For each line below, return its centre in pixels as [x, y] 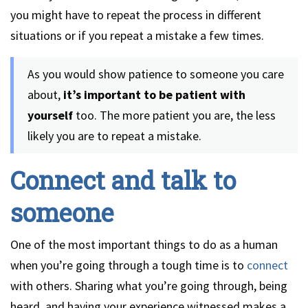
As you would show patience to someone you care [156, 74]
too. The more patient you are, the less [174, 115]
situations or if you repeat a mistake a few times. [137, 35]
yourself [50, 115]
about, [45, 95]
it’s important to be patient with [154, 95]
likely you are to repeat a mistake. [114, 136]
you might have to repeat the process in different [136, 15]
